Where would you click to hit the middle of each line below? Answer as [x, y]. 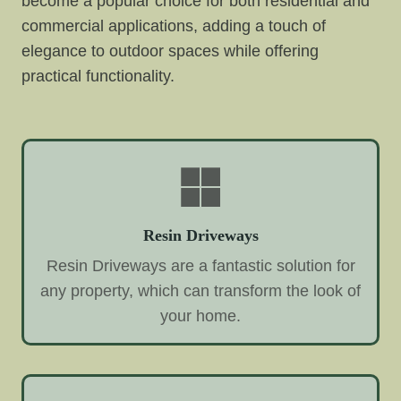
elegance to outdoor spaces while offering [170, 51]
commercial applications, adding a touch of [174, 26]
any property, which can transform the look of [200, 291]
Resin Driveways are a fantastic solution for [200, 266]
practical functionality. [98, 77]
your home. [200, 316]
